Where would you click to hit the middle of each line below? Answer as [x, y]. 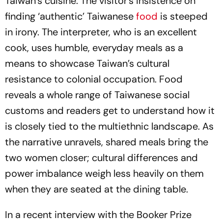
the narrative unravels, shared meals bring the [107, 142]
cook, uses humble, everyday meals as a [94, 48]
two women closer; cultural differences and [101, 158]
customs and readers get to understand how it [110, 111]
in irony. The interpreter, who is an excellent [101, 32]
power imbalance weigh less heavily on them [104, 174]
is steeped [184, 16]
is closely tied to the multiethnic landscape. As [109, 126]
